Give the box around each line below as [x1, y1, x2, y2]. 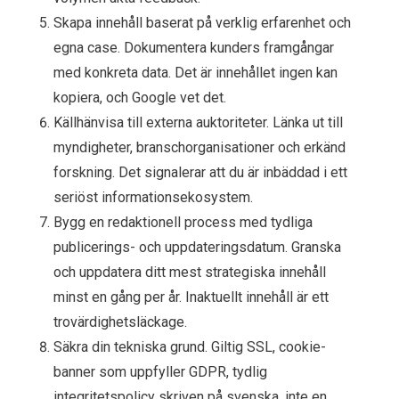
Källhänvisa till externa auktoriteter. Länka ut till [53, 113, 343, 131]
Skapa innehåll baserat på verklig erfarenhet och [53, 13, 351, 31]
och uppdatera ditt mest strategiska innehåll [53, 263, 326, 281]
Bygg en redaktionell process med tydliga [53, 213, 313, 231]
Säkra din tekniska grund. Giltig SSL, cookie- [53, 338, 326, 355]
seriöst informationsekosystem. [53, 188, 253, 206]
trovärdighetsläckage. [53, 313, 187, 330]
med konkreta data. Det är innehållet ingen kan [53, 63, 338, 81]
